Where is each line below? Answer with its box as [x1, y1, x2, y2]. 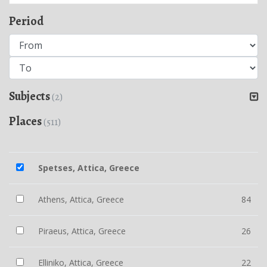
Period [9, 13, 44, 29]
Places [9, 113, 44, 129]
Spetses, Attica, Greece [38, 162, 139, 173]
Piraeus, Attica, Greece [38, 225, 126, 237]
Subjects [9, 88, 52, 104]
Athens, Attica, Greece [38, 194, 124, 205]
